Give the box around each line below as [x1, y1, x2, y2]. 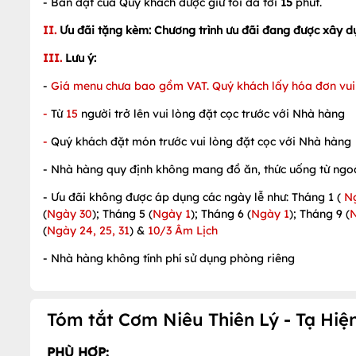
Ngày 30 [47, 207, 92, 221]
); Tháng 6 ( [191, 207, 251, 221]
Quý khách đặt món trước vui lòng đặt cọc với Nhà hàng [51, 134, 351, 149]
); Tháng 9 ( [289, 207, 350, 221]
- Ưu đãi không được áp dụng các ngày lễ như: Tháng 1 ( [43, 190, 344, 204]
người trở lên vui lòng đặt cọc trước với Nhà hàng [78, 106, 348, 121]
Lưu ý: [62, 51, 96, 65]
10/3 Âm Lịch [148, 223, 218, 238]
